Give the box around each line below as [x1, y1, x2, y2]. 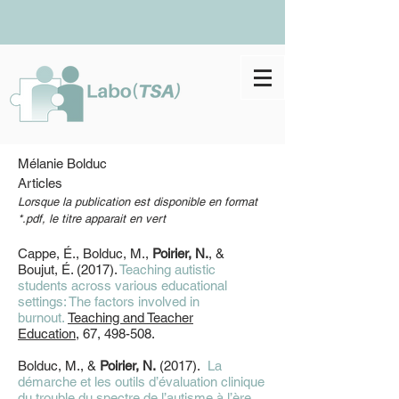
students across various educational [18, 278, 227, 293]
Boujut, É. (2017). [18, 262, 119, 277]
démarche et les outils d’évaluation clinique [18, 374, 265, 389]
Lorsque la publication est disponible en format [18, 195, 257, 208]
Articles [18, 175, 62, 191]
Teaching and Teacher [68, 310, 193, 325]
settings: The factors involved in [18, 294, 199, 309]
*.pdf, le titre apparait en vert [18, 212, 166, 225]
